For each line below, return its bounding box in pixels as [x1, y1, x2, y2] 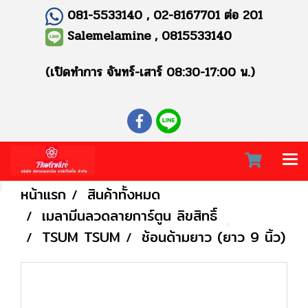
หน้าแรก [21, 183, 66, 205]
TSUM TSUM [42, 225, 120, 247]
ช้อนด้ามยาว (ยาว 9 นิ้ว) [142, 225, 285, 247]
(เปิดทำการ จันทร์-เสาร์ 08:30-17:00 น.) [45, 62, 255, 82]
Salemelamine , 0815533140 [67, 25, 232, 45]
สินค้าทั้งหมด [87, 183, 160, 205]
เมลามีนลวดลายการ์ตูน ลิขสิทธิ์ [42, 204, 217, 226]
